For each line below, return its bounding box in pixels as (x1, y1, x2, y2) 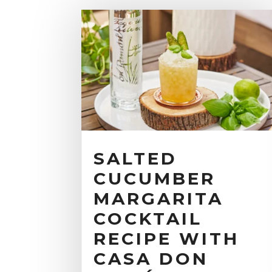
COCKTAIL (93, 208, 203, 229)
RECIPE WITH (93, 228, 240, 249)
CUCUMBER (93, 168, 216, 189)
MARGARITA (93, 188, 224, 209)
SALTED (93, 148, 178, 169)
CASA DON (93, 248, 209, 269)
